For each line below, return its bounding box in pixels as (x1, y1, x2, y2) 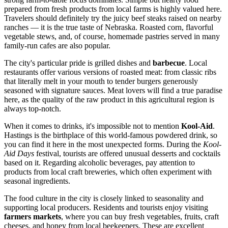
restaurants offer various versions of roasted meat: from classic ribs (4, 68, 216, 77)
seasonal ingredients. (4, 177, 70, 186)
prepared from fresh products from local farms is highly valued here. (4, 5, 222, 14)
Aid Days (4, 149, 34, 158)
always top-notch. (4, 104, 61, 113)
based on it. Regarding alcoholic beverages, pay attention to (4, 158, 195, 167)
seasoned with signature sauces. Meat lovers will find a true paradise (4, 86, 222, 95)
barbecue (153, 59, 185, 68)
